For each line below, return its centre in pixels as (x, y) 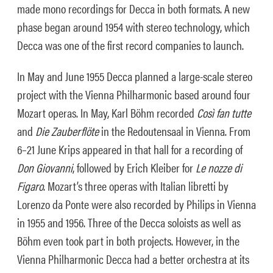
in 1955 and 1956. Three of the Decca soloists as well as (129, 222)
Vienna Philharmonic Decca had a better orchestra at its (133, 259)
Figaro (30, 186)
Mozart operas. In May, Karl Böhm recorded (107, 112)
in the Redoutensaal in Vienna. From (175, 131)
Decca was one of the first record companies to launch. (130, 45)
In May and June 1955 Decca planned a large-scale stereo (135, 76)
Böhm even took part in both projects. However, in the (128, 240)
